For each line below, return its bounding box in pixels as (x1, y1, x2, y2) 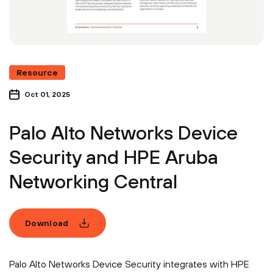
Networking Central (9, 170, 177, 193)
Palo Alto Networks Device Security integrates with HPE (9, 258, 249, 270)
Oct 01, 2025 (24, 90, 70, 99)
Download (25, 218, 69, 228)
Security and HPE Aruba (9, 146, 218, 169)
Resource (16, 68, 58, 78)
